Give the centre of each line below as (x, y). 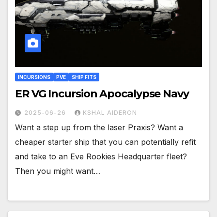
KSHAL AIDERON (110, 113)
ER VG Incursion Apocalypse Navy (102, 94)
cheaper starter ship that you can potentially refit (105, 142)
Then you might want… (58, 171)
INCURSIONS (34, 77)
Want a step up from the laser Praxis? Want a (99, 128)
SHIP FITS (84, 77)
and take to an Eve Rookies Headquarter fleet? (101, 157)
